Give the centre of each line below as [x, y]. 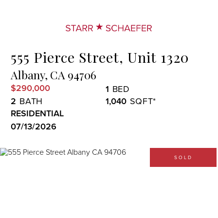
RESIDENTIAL [37, 113]
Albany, [29, 75]
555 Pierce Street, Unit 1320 [100, 57]
